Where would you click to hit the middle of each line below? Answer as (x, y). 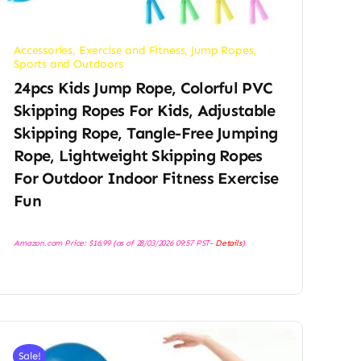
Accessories (44, 51)
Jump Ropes (222, 51)
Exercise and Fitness (132, 51)
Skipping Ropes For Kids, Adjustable (145, 111)
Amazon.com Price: (51, 243)
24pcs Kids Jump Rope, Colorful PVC (143, 88)
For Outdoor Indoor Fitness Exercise (146, 178)
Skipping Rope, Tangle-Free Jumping (146, 133)
